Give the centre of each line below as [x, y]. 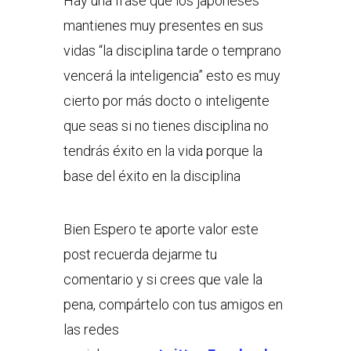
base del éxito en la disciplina [152, 176]
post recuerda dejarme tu [140, 255]
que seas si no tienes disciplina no [166, 126]
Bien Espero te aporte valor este [161, 230]
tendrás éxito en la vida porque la [163, 151]
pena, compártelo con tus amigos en [173, 305]
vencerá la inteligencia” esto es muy [172, 76]
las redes [91, 330]
